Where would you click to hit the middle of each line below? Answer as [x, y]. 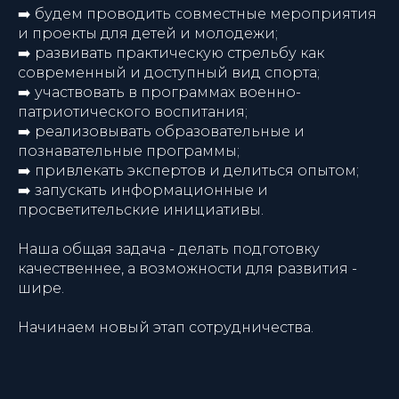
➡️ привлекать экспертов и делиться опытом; [188, 171]
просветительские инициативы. [141, 210]
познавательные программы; [129, 151]
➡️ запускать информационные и [143, 190]
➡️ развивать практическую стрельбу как [171, 53]
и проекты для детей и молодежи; [148, 33]
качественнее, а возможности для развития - [187, 269]
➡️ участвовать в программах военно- [159, 92]
